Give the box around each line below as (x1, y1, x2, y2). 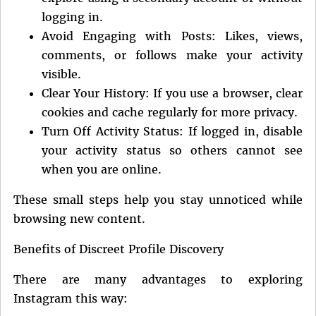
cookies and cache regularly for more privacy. (42, 105, 298, 120)
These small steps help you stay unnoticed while (13, 193, 303, 207)
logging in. (42, 10, 103, 25)
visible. (42, 67, 81, 82)
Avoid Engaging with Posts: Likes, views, (42, 29, 303, 44)
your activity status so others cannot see (42, 143, 303, 158)
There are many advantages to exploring (13, 272, 303, 287)
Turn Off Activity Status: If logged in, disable (42, 124, 303, 139)
